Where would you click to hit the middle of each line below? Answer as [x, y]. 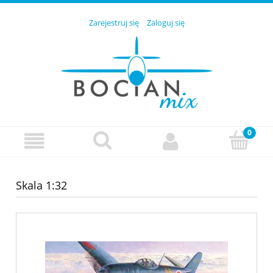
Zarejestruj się [114, 23]
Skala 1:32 [41, 186]
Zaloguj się [165, 23]
